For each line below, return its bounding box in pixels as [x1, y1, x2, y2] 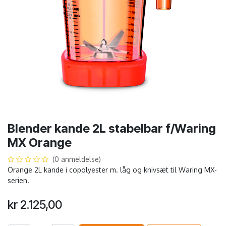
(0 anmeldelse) [52, 154, 101, 163]
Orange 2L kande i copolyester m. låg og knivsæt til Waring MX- [8, 165, 217, 174]
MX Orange [8, 135, 72, 150]
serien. [8, 176, 29, 185]
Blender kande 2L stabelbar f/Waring [8, 121, 216, 136]
